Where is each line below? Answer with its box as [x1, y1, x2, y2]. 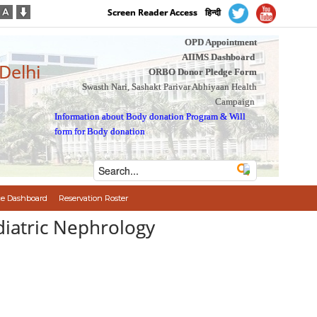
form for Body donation [54, 126, 146, 137]
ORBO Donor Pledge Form [148, 67, 257, 77]
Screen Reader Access [108, 6, 198, 19]
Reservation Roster [58, 193, 128, 203]
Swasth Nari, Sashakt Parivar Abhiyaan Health [81, 81, 257, 92]
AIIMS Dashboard [181, 52, 255, 62]
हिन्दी [205, 6, 221, 19]
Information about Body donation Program [54, 111, 219, 122]
